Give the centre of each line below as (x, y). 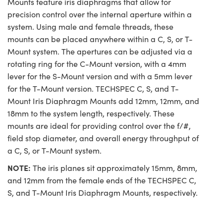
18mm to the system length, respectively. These (91, 113)
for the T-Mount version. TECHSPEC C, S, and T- (93, 89)
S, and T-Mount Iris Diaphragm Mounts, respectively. (103, 193)
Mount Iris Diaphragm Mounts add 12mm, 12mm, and (103, 101)
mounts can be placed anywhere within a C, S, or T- (100, 39)
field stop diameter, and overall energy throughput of (103, 138)
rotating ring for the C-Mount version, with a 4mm (97, 64)
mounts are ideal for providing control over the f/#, (99, 126)
